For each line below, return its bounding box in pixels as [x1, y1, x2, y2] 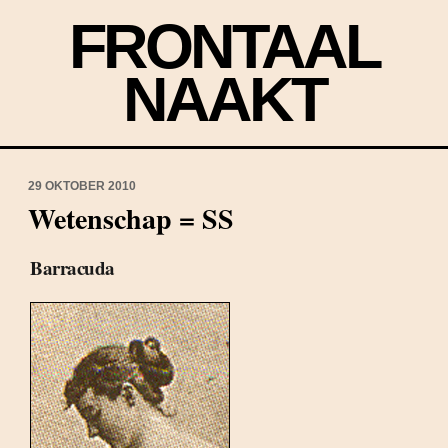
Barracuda [30, 254, 115, 281]
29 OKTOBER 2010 [28, 179, 136, 193]
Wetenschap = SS [28, 198, 234, 239]
